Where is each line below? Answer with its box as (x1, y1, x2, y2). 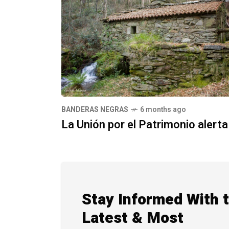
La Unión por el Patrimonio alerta (61, 116, 228, 133)
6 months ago (140, 104, 186, 115)
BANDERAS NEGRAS (61, 104, 128, 115)
